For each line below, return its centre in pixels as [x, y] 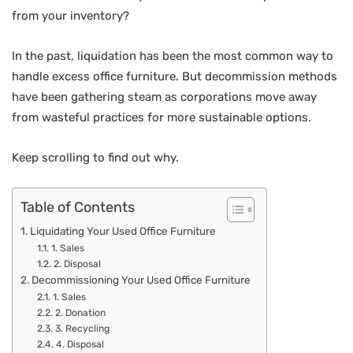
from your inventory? [71, 16]
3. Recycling [82, 329]
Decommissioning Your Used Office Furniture [141, 280]
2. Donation [80, 313]
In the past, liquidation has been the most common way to [173, 56]
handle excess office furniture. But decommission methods [175, 76]
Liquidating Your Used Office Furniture [123, 231]
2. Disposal [77, 264]
